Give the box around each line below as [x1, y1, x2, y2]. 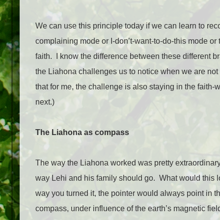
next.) [35, 98, 55, 107]
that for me [35, 82, 72, 91]
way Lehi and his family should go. [35, 174, 155, 183]
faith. [35, 52, 52, 61]
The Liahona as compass [35, 128, 129, 137]
